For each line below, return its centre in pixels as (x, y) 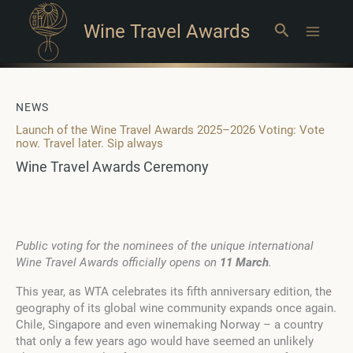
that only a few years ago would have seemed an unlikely (165, 341)
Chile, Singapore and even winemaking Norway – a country (169, 325)
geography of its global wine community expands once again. (176, 308)
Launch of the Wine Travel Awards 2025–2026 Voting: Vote (170, 130)
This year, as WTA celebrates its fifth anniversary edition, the (174, 292)
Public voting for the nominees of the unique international (165, 246)
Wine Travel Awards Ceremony (112, 167)
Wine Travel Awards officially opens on (118, 262)
